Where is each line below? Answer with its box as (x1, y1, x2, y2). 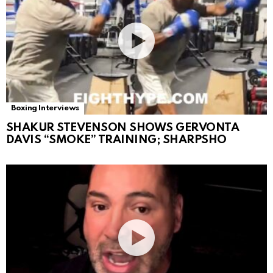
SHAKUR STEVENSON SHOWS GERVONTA (6, 121, 239, 133)
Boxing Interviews (11, 104, 79, 112)
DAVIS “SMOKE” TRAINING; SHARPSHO (6, 133, 227, 146)
